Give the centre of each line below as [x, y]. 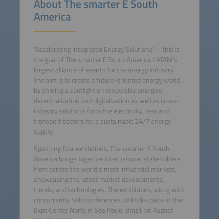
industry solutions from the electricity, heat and [101, 111]
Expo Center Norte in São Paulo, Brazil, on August [103, 210]
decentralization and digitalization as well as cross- [106, 100]
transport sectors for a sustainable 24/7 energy [102, 121]
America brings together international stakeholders [107, 159]
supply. [43, 131]
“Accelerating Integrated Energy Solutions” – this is [107, 49]
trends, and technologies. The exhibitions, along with [109, 189]
